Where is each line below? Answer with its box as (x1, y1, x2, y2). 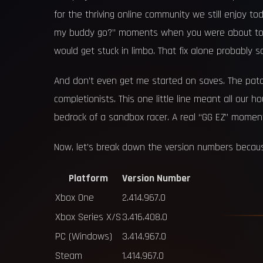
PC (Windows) (55, 230, 112, 243)
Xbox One (55, 191, 94, 204)
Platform (68, 172, 108, 185)
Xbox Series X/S (55, 211, 121, 224)
